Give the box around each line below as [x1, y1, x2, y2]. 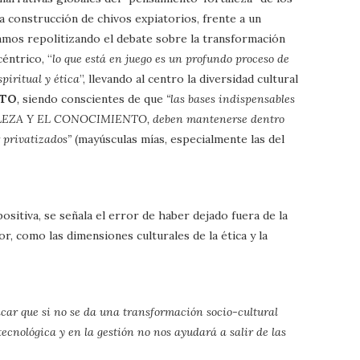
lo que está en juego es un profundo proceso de [52, 51, 289, 66]
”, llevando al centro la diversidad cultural [80, 71, 298, 86]
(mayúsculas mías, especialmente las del [72, 131, 284, 146]
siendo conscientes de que [22, 91, 166, 106]
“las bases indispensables [166, 91, 295, 106]
